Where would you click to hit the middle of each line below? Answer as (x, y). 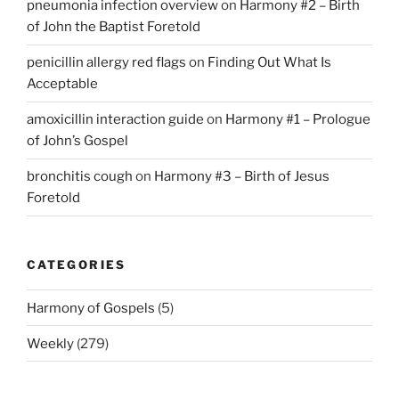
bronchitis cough (80, 177)
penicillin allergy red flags (106, 63)
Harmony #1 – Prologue (298, 120)
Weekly (50, 343)
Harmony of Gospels (91, 308)
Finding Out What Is (269, 63)
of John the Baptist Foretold (114, 27)
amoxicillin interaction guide (115, 120)
